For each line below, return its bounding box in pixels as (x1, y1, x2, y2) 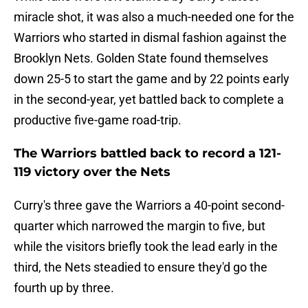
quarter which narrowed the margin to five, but (14, 219, 265, 234)
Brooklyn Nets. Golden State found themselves (14, 51, 268, 66)
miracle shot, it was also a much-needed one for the (14, 10, 294, 25)
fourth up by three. (14, 280, 114, 296)
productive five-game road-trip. (14, 113, 181, 128)
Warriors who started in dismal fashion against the (14, 30, 287, 45)
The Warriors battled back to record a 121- (14, 146, 281, 162)
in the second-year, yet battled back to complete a (14, 92, 284, 107)
